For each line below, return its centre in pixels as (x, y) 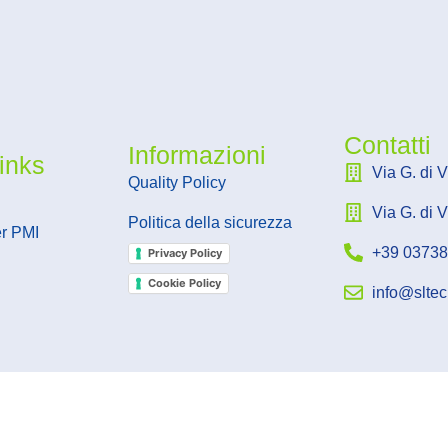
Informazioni (197, 154)
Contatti (387, 144)
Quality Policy (177, 182)
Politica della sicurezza (210, 222)
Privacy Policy (185, 252)
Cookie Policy (185, 282)
